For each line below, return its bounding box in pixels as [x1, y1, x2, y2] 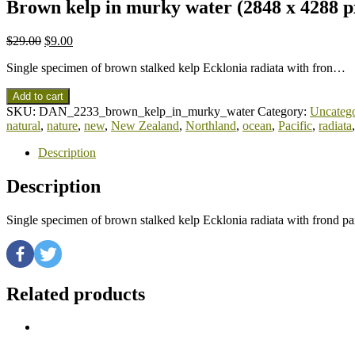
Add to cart [13, 90, 63, 102]
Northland [185, 118, 236, 132]
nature [47, 118, 78, 132]
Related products [6, 283, 145, 304]
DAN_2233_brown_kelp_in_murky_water [39, 104, 254, 118]
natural [6, 118, 40, 132]
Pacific [278, 118, 312, 132]
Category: [258, 104, 310, 118]
